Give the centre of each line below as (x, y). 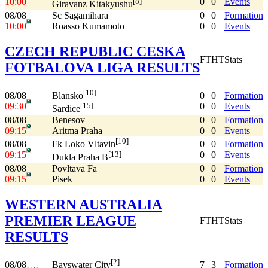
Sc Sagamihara (80, 15)
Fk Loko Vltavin (84, 144)
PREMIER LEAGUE (71, 220)
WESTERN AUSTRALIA (83, 204)
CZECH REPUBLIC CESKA (95, 51)
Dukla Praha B (80, 157)
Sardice (66, 109)
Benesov (68, 120)
